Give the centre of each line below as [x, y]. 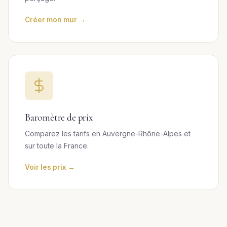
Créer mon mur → [55, 20]
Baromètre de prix [59, 118]
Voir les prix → [50, 167]
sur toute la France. [57, 146]
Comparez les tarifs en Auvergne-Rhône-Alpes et [108, 134]
